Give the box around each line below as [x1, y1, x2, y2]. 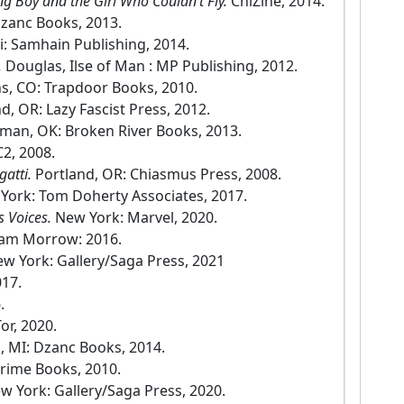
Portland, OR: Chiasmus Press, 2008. [35, 164, 281, 185]
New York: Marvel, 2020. [55, 207, 217, 228]
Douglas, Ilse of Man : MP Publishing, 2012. [5, 56, 298, 77]
